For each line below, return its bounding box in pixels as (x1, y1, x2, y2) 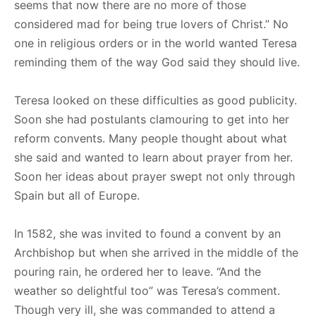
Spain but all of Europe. (14, 188, 140, 202)
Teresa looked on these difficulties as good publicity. (14, 92, 297, 107)
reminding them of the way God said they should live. (14, 54, 300, 69)
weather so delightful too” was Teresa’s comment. (14, 283, 280, 298)
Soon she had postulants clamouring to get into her (14, 111, 289, 126)
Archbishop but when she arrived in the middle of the (14, 245, 298, 260)
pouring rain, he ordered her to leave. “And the (14, 264, 261, 279)
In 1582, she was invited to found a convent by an (14, 226, 281, 241)
